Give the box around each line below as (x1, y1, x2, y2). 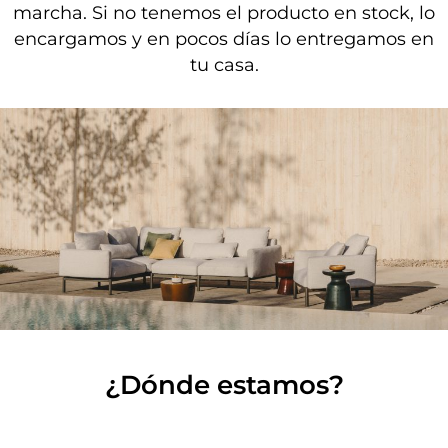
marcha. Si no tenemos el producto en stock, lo (13, 2, 435, 25)
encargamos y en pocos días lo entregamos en (14, 28, 434, 51)
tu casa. (189, 54, 259, 77)
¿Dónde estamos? (104, 368, 344, 401)
